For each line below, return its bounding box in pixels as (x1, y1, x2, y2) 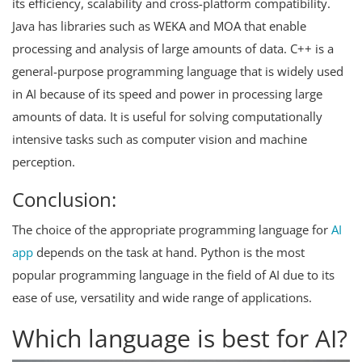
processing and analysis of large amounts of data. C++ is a (12, 40, 334, 57)
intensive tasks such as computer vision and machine (12, 131, 307, 148)
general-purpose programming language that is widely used (12, 63, 343, 80)
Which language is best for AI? (12, 322, 347, 356)
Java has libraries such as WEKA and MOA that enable (12, 18, 306, 35)
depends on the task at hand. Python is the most (33, 244, 305, 261)
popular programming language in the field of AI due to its (12, 267, 335, 284)
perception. (12, 154, 75, 170)
